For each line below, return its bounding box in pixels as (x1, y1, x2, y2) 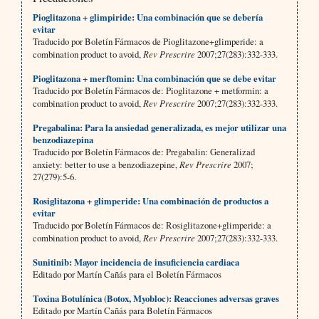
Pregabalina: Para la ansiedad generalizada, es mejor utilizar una (32, 121, 286, 135)
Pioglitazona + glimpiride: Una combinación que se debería (32, 11, 263, 24)
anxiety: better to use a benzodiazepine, (32, 158, 179, 172)
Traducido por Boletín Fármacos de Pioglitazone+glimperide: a (32, 35, 263, 48)
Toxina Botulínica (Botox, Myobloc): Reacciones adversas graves (32, 292, 279, 305)
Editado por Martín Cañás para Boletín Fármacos (32, 304, 212, 318)
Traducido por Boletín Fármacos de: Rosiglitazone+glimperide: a (32, 219, 271, 232)
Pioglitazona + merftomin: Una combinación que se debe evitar (32, 72, 276, 85)
